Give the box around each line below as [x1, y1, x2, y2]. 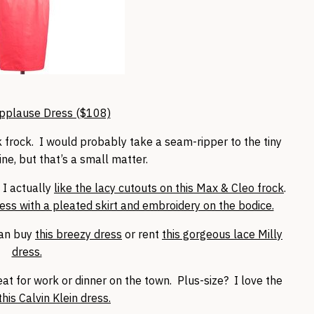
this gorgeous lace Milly [162, 226, 282, 241]
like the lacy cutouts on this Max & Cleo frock [54, 180, 284, 195]
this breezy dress [35, 226, 122, 241]
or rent [122, 226, 162, 241]
